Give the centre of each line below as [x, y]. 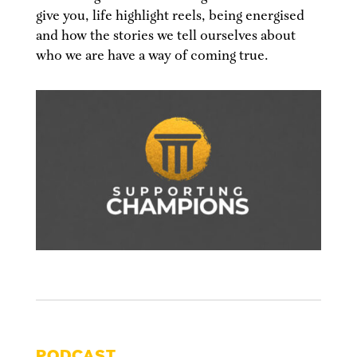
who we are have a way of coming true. [152, 56]
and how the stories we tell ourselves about [165, 36]
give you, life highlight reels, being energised [170, 16]
